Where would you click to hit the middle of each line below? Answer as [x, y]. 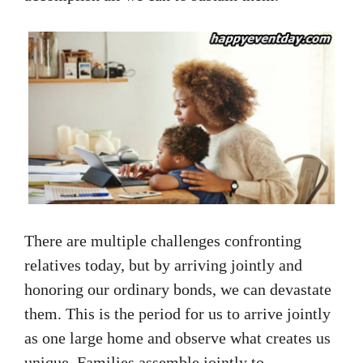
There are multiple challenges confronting [163, 240]
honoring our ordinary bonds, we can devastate [178, 289]
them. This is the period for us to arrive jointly [177, 313]
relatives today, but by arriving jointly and [163, 265]
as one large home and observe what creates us [177, 337]
